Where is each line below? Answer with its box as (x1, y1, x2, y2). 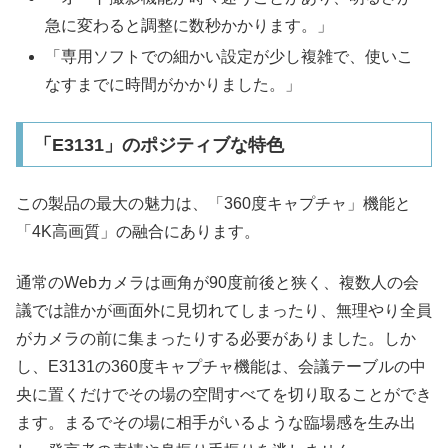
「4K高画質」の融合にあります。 (16, 223, 260, 241)
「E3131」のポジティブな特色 (33, 134, 284, 155)
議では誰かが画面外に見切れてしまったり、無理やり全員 (16, 301, 432, 319)
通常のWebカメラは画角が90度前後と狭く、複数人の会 (16, 273, 419, 291)
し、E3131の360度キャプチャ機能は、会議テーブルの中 (16, 357, 426, 375)
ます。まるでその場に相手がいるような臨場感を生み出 (16, 413, 416, 431)
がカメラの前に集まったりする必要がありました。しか (16, 329, 416, 347)
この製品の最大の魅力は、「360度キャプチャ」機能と (16, 195, 411, 213)
